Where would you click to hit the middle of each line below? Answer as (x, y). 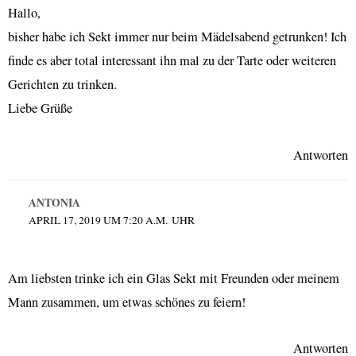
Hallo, (24, 13)
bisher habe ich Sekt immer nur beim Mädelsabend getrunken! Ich (177, 37)
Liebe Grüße (40, 108)
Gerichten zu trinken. (62, 85)
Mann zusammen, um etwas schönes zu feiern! (127, 302)
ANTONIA (54, 202)
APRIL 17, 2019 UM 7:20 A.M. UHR (111, 220)
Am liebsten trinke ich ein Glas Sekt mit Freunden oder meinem (174, 278)
